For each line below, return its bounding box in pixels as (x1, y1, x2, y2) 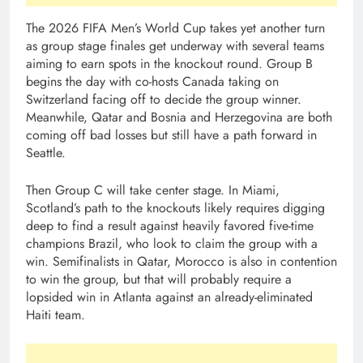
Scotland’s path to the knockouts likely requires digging (26, 199, 325, 218)
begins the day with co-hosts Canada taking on (26, 72, 279, 92)
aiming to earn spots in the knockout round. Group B (26, 54, 313, 74)
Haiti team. (26, 305, 85, 325)
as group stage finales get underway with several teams (26, 36, 324, 56)
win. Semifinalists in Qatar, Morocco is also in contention (26, 252, 337, 271)
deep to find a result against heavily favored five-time (26, 216, 314, 236)
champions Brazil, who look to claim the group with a (26, 234, 318, 254)
